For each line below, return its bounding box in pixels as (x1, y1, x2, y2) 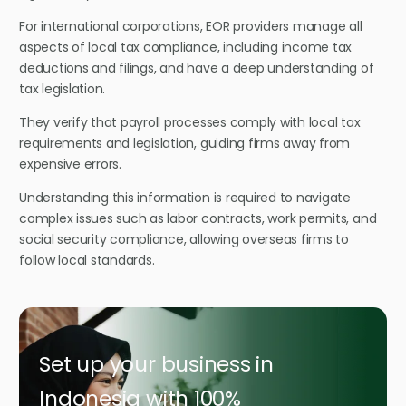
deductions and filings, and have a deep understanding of (19, 59, 374, 78)
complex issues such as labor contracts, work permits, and (19, 209, 377, 228)
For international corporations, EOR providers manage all (19, 17, 362, 36)
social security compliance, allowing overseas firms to (19, 230, 349, 249)
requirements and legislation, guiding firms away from (19, 134, 351, 153)
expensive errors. (19, 155, 121, 174)
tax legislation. (19, 80, 109, 99)
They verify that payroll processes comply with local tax (19, 113, 361, 132)
